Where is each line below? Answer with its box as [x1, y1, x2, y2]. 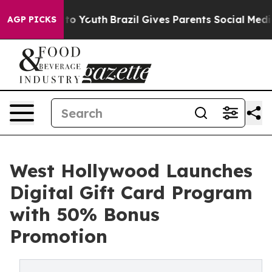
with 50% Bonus [10, 203, 160, 226]
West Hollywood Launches [10, 159, 253, 182]
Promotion [10, 225, 107, 248]
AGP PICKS [7, 14, 56, 25]
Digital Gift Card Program [10, 181, 253, 204]
